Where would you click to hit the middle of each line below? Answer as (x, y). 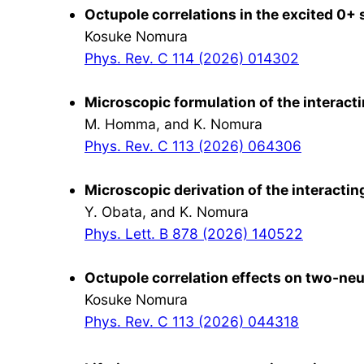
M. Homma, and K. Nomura (173, 124)
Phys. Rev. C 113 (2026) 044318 (192, 322)
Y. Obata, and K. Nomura (167, 212)
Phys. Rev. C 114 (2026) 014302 (192, 58)
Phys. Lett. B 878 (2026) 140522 (194, 234)
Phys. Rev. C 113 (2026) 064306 (193, 146)
